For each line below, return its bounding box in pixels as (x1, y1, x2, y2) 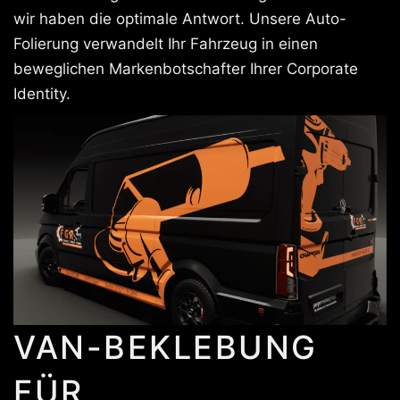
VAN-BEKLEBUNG (13, 327, 318, 367)
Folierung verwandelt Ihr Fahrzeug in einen (13, 34, 318, 53)
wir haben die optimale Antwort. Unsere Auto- (13, 9, 346, 28)
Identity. (13, 84, 71, 103)
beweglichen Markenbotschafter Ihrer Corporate (13, 59, 358, 78)
